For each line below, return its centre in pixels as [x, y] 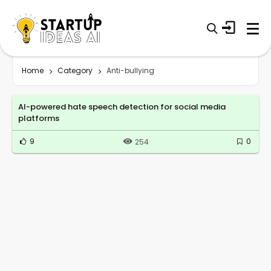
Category [75, 70]
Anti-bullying [130, 70]
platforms [39, 118]
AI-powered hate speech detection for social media [122, 106]
